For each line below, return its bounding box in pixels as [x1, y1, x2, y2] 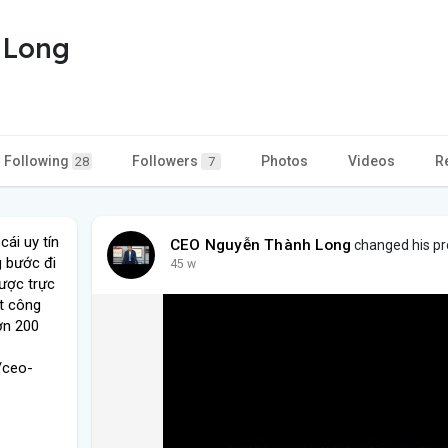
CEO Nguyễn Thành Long [170, 235, 352, 254]
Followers [132, 152, 201, 169]
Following [4, 152, 72, 169]
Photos [261, 152, 308, 169]
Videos [348, 152, 395, 169]
